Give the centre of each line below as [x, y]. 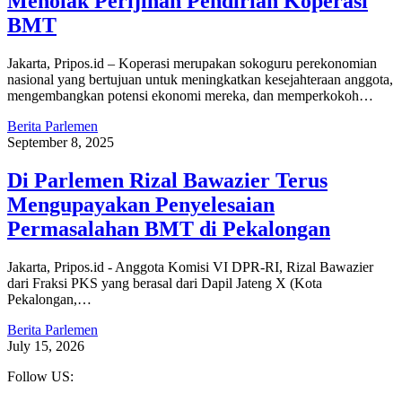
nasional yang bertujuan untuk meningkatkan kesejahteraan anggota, [200, 79]
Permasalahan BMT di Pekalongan [169, 228]
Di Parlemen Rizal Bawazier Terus [167, 180]
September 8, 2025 [61, 142]
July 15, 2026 [46, 345]
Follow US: [42, 376]
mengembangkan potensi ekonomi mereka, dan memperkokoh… [190, 95]
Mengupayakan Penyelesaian [141, 204]
